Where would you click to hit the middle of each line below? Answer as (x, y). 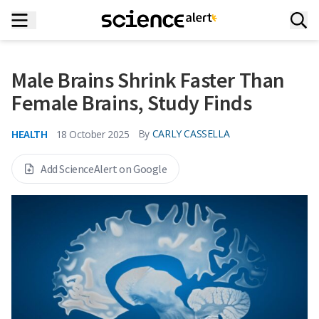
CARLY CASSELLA (191, 134)
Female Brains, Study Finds (132, 103)
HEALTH (30, 134)
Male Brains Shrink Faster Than (148, 80)
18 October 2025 (93, 134)
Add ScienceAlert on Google (104, 169)
